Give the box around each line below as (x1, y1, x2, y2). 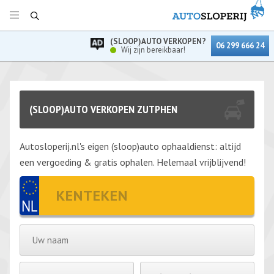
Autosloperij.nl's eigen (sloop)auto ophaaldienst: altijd (20, 140, 241, 152)
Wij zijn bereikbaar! (121, 45, 185, 55)
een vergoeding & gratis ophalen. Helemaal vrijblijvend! (20, 156, 246, 168)
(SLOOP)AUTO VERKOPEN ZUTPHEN (29, 102, 177, 116)
